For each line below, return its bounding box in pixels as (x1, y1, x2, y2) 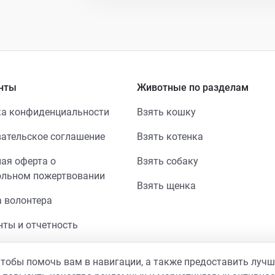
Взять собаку (136, 155, 198, 167)
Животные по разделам (136, 82, 249, 93)
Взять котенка (136, 131, 203, 142)
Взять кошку (136, 106, 196, 118)
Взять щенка (136, 180, 196, 192)
